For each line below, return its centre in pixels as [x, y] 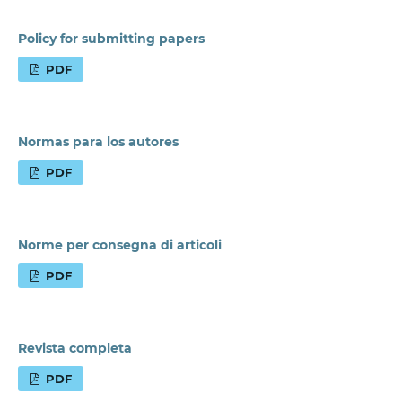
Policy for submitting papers [111, 39]
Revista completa [74, 349]
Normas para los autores [98, 142]
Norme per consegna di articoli [119, 245]
